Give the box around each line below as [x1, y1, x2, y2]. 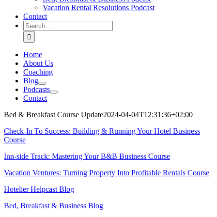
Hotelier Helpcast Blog [4, 185, 74, 193]
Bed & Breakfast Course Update [4, 110, 103, 119]
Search [23, 20, 44, 29]
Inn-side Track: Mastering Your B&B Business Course [4, 152, 170, 160]
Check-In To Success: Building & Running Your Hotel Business [4, 127, 200, 135]
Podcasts [23, 85, 50, 93]
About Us [23, 59, 53, 67]
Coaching [23, 68, 53, 76]
